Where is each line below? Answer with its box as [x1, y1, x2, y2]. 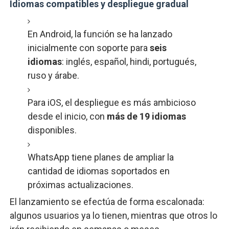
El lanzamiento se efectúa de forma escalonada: [9, 196, 204, 207]
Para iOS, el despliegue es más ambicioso [27, 97, 196, 108]
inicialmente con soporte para [27, 42, 150, 53]
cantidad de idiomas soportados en [27, 166, 170, 176]
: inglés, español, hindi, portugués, [61, 56, 196, 67]
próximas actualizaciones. [27, 179, 135, 190]
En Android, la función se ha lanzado [27, 29, 172, 39]
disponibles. [27, 125, 79, 135]
